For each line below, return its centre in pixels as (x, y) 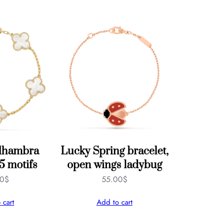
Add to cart (114, 202)
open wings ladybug (114, 165)
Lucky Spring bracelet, (114, 151)
